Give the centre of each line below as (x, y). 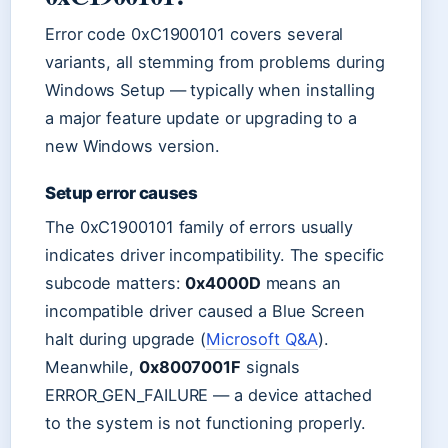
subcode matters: (115, 282)
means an (300, 282)
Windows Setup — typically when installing (210, 89)
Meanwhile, (92, 366)
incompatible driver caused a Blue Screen (205, 310)
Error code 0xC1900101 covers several (194, 33)
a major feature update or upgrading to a (201, 117)
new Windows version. (132, 145)
